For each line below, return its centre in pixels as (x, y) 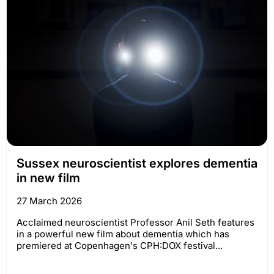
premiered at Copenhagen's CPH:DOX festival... (120, 246)
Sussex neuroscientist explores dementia (137, 164)
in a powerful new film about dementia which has (123, 234)
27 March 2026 (49, 201)
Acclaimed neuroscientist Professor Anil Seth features (135, 223)
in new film (48, 178)
